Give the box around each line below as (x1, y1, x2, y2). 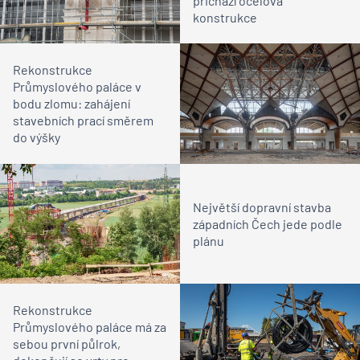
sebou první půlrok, (13, 336, 121, 352)
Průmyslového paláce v (13, 79, 141, 95)
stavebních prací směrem (13, 112, 153, 129)
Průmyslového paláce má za (13, 319, 166, 335)
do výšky (13, 129, 60, 145)
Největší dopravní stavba (193, 198, 331, 215)
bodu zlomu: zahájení (13, 96, 130, 112)
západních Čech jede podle (193, 215, 342, 231)
